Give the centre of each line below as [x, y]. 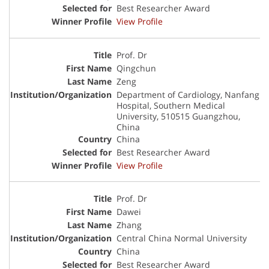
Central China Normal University [182, 238]
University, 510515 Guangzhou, [178, 116]
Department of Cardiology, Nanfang [188, 94]
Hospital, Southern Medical [171, 105]
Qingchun [136, 68]
